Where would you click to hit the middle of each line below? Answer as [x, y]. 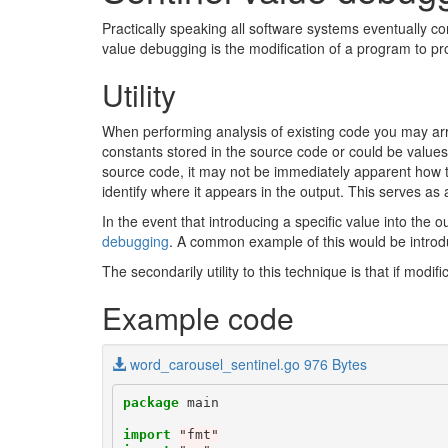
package [150, 402]
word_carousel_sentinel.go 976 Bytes [248, 364]
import [146, 434]
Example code [198, 317]
